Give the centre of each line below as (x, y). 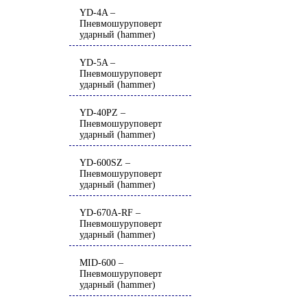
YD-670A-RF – (110, 213)
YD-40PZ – (102, 113)
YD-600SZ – (105, 163)
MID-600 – (101, 263)
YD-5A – (97, 63)
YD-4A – (97, 13)
